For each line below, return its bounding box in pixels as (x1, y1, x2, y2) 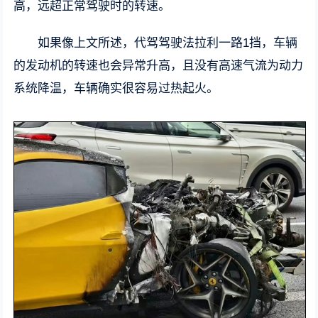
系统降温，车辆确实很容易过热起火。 (13, 81, 219, 95)
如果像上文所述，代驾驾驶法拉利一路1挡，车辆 (38, 35, 298, 50)
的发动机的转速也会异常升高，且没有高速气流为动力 (13, 58, 304, 72)
